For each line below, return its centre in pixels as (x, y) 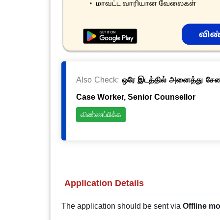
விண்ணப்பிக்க (101, 115)
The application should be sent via (122, 206)
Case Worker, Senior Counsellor (136, 97)
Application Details (104, 183)
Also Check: (99, 80)
